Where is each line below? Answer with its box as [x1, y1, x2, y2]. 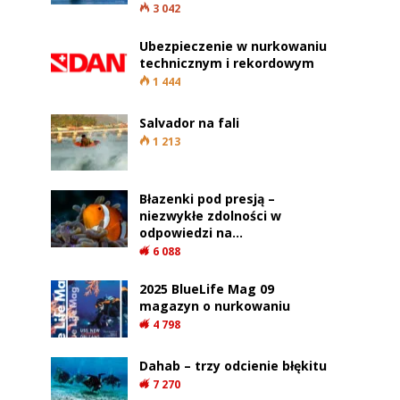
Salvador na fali [139, 113, 240, 131]
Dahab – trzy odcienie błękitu [139, 356, 328, 374]
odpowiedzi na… [139, 224, 244, 242]
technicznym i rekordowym [139, 54, 315, 71]
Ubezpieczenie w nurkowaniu [139, 37, 328, 54]
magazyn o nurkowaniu [139, 297, 291, 315]
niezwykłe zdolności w [139, 207, 282, 225]
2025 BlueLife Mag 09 [139, 280, 275, 298]
